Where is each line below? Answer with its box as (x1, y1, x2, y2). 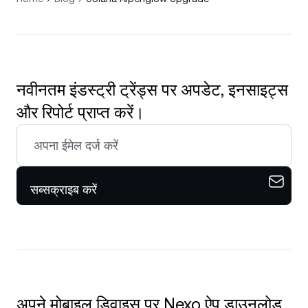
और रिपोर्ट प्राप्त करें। (16, 103, 144, 123)
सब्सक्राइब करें (30, 182, 97, 197)
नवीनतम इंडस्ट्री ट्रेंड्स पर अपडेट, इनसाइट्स (16, 80, 288, 100)
